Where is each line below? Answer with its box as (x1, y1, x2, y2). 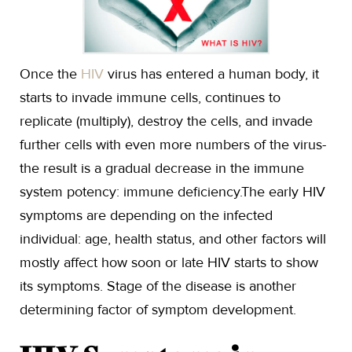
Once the (20, 65, 81, 82)
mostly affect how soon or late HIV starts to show (20, 254, 318, 271)
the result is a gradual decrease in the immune (20, 159, 304, 177)
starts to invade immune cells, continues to (20, 89, 280, 106)
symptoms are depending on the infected (20, 207, 273, 224)
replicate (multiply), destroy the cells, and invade (20, 112, 313, 130)
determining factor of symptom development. (20, 301, 296, 318)
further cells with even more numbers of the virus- (20, 136, 326, 153)
